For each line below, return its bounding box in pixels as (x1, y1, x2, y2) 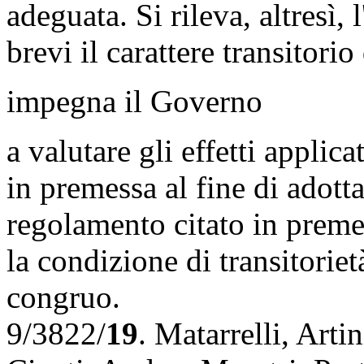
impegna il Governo (6, 83, 262, 119)
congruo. (6, 279, 120, 314)
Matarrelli (154, 315, 281, 351)
